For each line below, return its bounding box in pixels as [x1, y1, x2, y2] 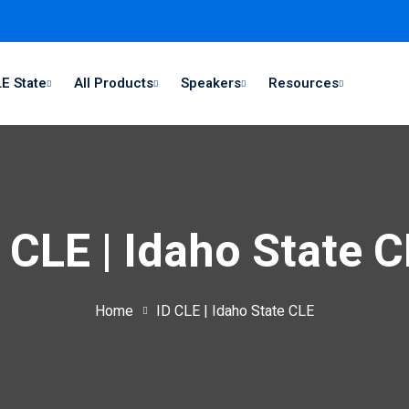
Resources [268, 73, 339, 93]
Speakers [181, 73, 241, 93]
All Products [74, 73, 153, 93]
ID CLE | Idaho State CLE [156, 300, 314, 322]
